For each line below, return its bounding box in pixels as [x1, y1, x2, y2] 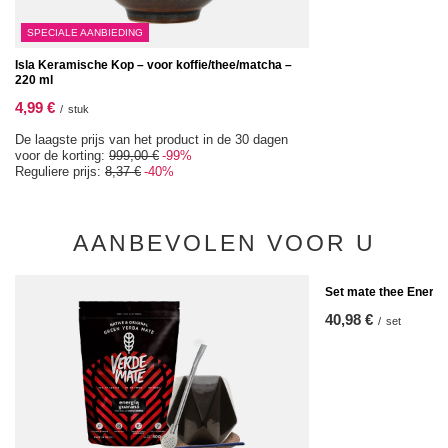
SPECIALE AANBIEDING [27, 27, 143, 38]
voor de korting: [15, 148, 109, 163]
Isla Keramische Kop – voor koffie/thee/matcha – [15, 58, 292, 72]
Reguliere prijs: [15, 164, 105, 179]
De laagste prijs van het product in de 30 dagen [15, 132, 288, 147]
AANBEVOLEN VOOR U [72, 230, 376, 256]
